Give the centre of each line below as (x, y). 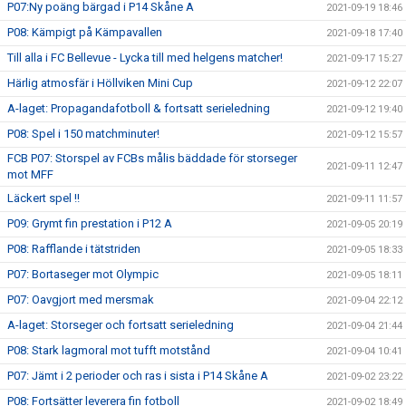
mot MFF (30, 174)
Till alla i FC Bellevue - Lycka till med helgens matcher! (145, 57)
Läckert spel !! (43, 198)
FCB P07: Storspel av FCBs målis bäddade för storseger (152, 158)
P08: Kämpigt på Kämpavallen (85, 32)
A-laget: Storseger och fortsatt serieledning (121, 324)
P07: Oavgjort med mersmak (81, 299)
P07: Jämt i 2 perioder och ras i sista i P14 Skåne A (138, 375)
